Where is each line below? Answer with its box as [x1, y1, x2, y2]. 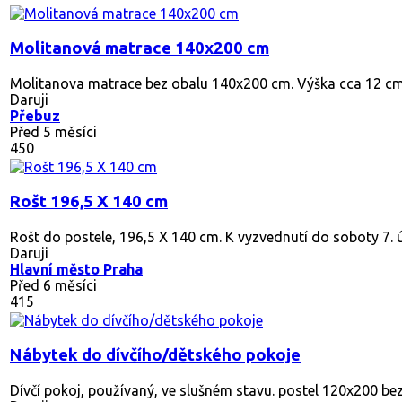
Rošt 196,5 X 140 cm [10, 191, 168, 211]
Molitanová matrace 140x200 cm [10, 38, 269, 57]
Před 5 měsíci [10, 123, 97, 140]
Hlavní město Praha [10, 260, 143, 277]
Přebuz [10, 107, 60, 124]
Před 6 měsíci [10, 276, 97, 293]
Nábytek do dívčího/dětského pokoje [10, 345, 301, 364]
